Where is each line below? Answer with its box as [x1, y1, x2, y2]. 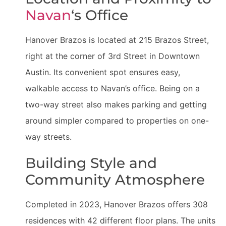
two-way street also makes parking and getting [25, 99, 207, 109]
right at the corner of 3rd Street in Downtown [25, 51, 200, 61]
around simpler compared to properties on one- [25, 116, 209, 126]
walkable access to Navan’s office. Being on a [25, 83, 200, 93]
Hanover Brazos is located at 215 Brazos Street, [25, 35, 209, 45]
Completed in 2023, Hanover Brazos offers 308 [25, 199, 208, 209]
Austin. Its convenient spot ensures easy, [25, 67, 180, 77]
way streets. [25, 132, 72, 142]
